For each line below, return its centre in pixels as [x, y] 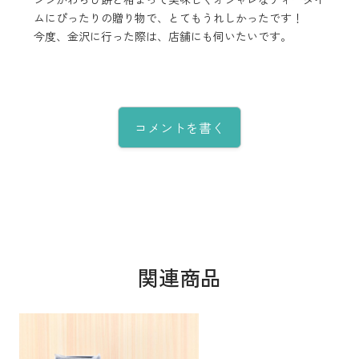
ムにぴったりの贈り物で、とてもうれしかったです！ [168, 18]
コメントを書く [179, 128]
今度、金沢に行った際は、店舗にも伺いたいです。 [162, 36]
